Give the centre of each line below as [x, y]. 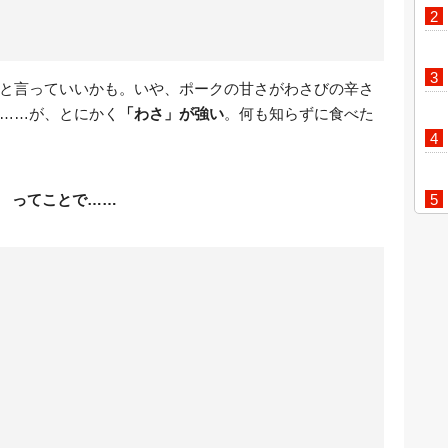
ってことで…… [64, 199]
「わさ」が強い [171, 114]
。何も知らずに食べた [299, 114]
